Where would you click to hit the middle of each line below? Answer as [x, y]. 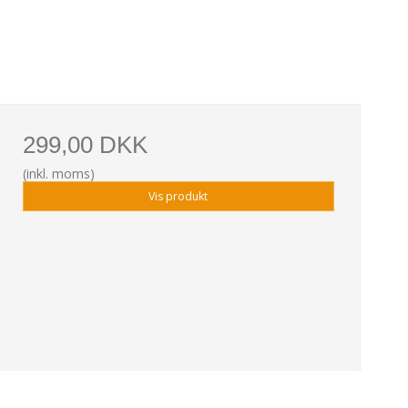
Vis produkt [178, 196]
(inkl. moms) [58, 174]
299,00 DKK [85, 145]
